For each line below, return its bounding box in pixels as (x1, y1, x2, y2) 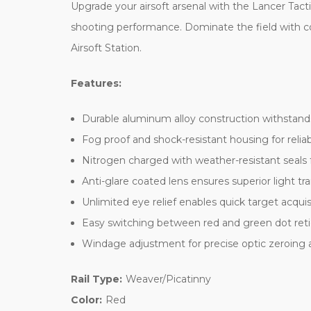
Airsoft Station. (71, 42, 142, 55)
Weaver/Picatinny (125, 273, 211, 286)
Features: (71, 77, 121, 90)
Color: (71, 294, 102, 307)
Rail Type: (71, 273, 122, 286)
